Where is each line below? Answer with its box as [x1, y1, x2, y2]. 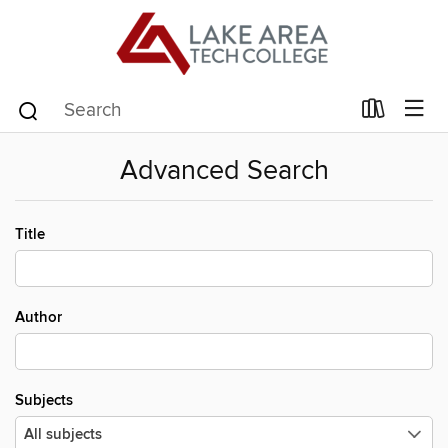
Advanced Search [119, 155, 329, 188]
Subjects [15, 391, 73, 410]
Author [15, 308, 62, 327]
